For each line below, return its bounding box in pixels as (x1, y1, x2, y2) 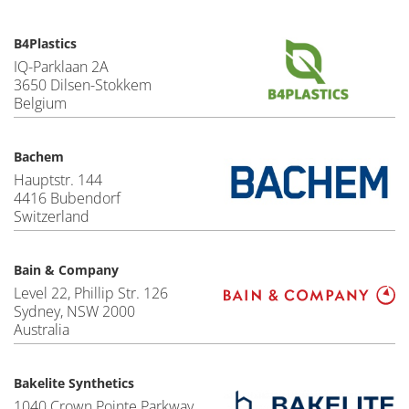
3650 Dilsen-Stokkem (14, 75, 152, 95)
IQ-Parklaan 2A (14, 57, 109, 77)
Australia (14, 320, 69, 340)
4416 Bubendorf (14, 188, 121, 208)
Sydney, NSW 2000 (14, 301, 135, 321)
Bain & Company (14, 261, 119, 278)
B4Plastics (14, 35, 77, 52)
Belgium (14, 93, 67, 113)
